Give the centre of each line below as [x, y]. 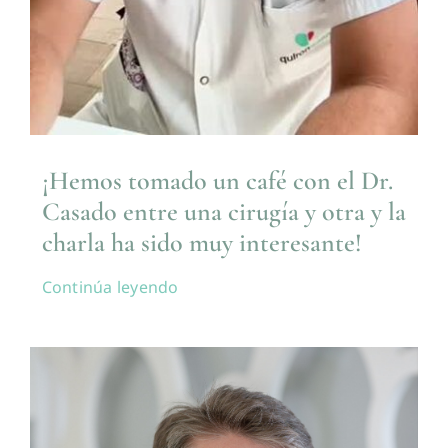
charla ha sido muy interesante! [201, 243]
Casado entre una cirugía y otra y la [223, 212]
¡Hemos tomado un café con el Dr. [217, 181]
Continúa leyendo [110, 287]
